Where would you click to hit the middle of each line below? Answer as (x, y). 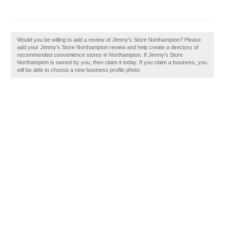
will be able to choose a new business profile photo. (79, 70)
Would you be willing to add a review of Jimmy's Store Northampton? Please (109, 40)
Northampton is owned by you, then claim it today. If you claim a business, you (112, 62)
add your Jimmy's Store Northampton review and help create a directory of (108, 47)
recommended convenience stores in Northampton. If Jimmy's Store (100, 55)
